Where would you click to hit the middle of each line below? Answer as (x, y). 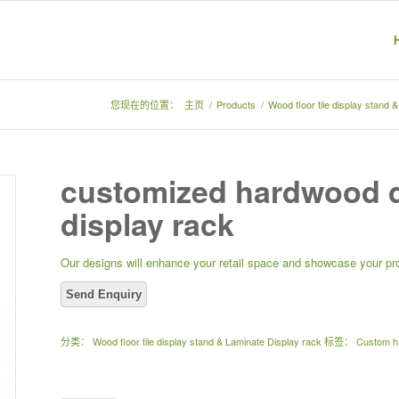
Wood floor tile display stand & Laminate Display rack (208, 342)
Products (236, 104)
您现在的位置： (145, 104)
